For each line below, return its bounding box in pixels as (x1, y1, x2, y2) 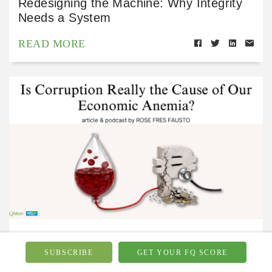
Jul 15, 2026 (207, 232, 254, 242)
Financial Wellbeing (18, 232, 93, 242)
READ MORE (18, 37, 86, 50)
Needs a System (18, 10, 111, 24)
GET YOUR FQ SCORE (137, 248, 228, 257)
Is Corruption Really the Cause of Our (18, 257, 231, 271)
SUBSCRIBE (44, 248, 93, 257)
